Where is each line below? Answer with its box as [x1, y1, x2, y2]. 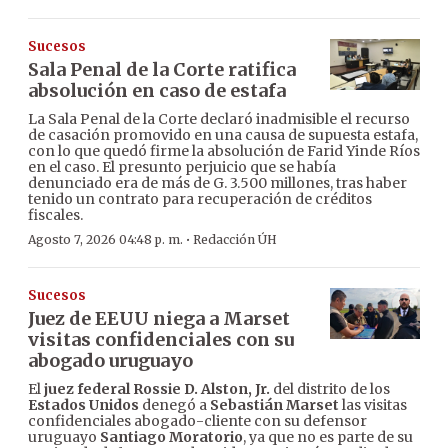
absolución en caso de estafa [28, 79, 286, 103]
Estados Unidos [28, 396, 139, 415]
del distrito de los [270, 380, 390, 399]
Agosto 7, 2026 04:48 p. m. [28, 232, 183, 248]
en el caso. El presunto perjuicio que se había [28, 158, 336, 177]
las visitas [339, 396, 407, 415]
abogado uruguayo [28, 349, 193, 373]
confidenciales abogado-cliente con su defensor [28, 412, 367, 431]
